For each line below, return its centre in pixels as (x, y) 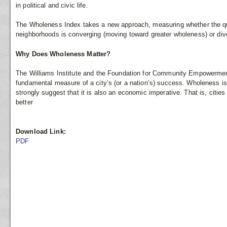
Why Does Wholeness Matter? (63, 54)
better (24, 102)
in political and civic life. (52, 5)
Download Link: (41, 131)
